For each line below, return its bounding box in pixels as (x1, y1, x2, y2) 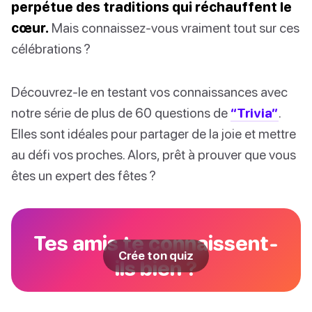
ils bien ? (115, 256, 197, 281)
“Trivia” (231, 104, 279, 121)
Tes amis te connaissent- (33, 231, 279, 256)
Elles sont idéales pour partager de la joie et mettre (11, 125, 296, 142)
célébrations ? (11, 40, 91, 57)
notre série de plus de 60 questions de (11, 104, 231, 121)
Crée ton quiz (118, 249, 194, 263)
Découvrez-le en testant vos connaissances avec (11, 84, 288, 100)
